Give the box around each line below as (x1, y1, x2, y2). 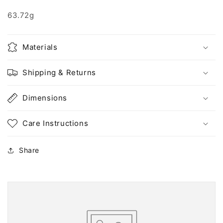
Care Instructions (22, 118, 89, 128)
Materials (22, 42, 58, 52)
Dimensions (22, 93, 67, 103)
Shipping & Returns (22, 68, 96, 78)
